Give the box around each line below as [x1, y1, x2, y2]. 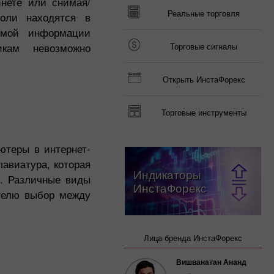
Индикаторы [133, 166, 201, 182]
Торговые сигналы [170, 40, 237, 52]
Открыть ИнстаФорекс [162, 73, 245, 85]
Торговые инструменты [161, 106, 246, 118]
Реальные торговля [168, 7, 240, 19]
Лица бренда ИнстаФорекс [144, 232, 242, 243]
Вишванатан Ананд [176, 256, 246, 267]
